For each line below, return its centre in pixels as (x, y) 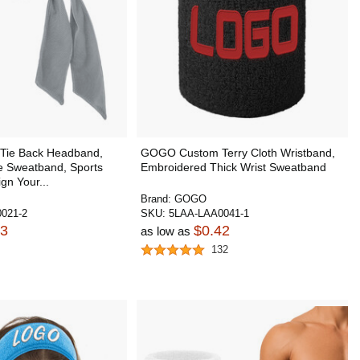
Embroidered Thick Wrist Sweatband (233, 167)
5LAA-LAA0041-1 (209, 213)
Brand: (157, 199)
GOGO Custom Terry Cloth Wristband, (237, 153)
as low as (167, 231)
